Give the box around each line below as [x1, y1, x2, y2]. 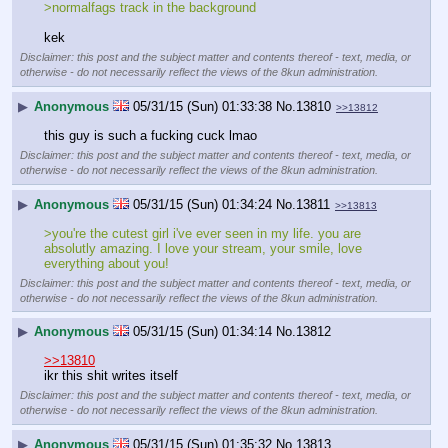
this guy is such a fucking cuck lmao [44, 127, 257, 143]
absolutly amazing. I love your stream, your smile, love [44, 240, 362, 256]
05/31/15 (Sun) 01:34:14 [133, 324, 272, 340]
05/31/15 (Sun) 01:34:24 [133, 196, 272, 212]
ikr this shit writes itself [44, 367, 178, 383]
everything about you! [44, 255, 169, 271]
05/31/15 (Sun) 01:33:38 [133, 98, 272, 114]
